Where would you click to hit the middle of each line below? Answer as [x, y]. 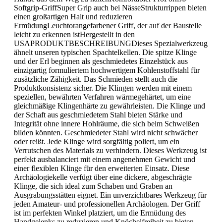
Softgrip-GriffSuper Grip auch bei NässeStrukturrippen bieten [110, 7]
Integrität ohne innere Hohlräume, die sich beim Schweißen [107, 123]
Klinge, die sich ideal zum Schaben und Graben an [93, 186]
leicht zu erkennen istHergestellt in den [74, 34]
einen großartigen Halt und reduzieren [73, 16]
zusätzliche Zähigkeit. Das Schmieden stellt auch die [96, 79]
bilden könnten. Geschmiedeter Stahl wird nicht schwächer [106, 132]
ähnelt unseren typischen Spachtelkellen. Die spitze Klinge [105, 52]
